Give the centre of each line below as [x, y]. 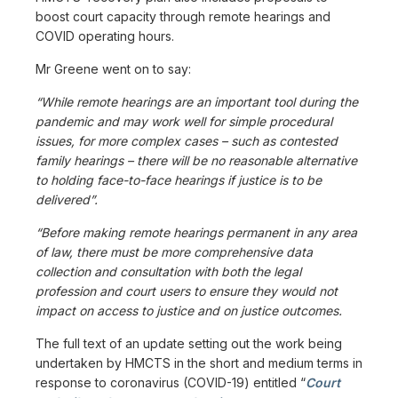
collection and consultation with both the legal [168, 271]
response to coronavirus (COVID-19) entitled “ [171, 382]
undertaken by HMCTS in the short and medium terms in [199, 362]
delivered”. [67, 199]
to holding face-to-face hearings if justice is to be [179, 179]
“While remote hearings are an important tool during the [197, 101]
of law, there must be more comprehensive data [174, 251]
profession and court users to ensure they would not [187, 291]
